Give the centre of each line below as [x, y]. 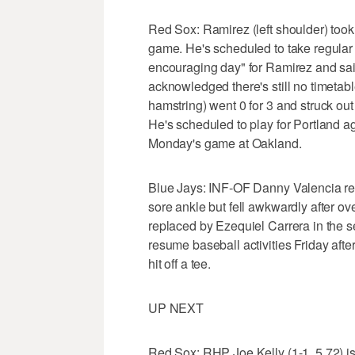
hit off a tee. [180, 264]
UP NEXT [176, 308]
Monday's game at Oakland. [225, 143]
